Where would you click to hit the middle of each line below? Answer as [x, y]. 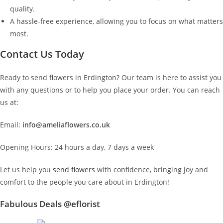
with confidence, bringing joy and [152, 169]
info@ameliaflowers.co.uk [66, 125]
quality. [22, 9]
